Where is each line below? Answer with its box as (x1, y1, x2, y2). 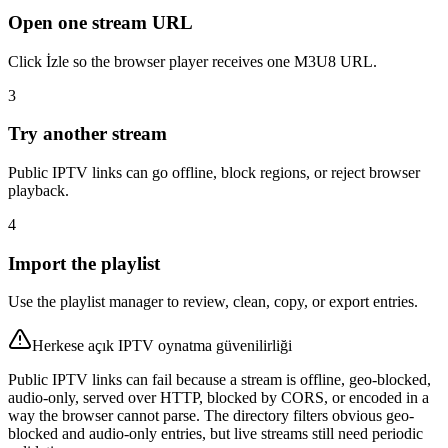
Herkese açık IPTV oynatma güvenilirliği (32, 337, 292, 355)
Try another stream (8, 123, 167, 145)
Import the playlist (8, 252, 160, 274)
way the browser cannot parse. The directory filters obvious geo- (8, 407, 414, 425)
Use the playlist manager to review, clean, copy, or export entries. (8, 293, 418, 311)
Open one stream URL (8, 11, 193, 33)
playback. (8, 182, 69, 199)
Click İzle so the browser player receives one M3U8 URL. (8, 52, 377, 70)
